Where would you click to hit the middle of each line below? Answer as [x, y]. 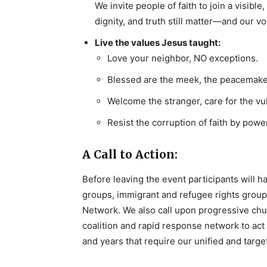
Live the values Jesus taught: [158, 42]
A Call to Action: [130, 154]
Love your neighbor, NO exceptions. [183, 58]
